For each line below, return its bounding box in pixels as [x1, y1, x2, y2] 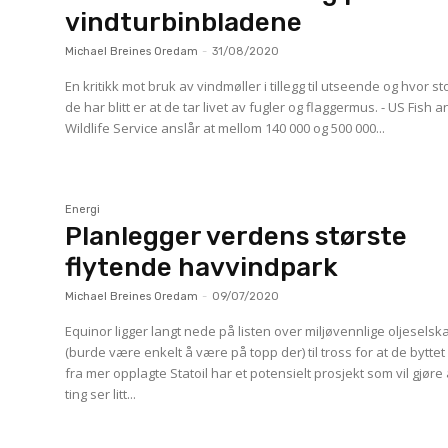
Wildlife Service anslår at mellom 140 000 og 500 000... [65, 119, 386, 138]
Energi [65, 202, 101, 216]
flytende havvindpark [65, 251, 339, 283]
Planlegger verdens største [65, 220, 408, 252]
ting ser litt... [65, 384, 137, 403]
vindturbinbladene [65, 7, 309, 39]
